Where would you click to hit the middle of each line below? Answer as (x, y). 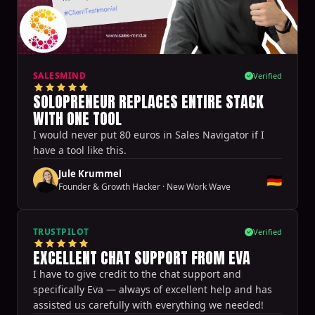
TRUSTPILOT (61, 231)
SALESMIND (60, 75)
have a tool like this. (80, 150)
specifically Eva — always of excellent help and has (153, 289)
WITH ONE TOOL (77, 118)
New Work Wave (199, 186)
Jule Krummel (90, 173)
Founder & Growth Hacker (109, 186)
